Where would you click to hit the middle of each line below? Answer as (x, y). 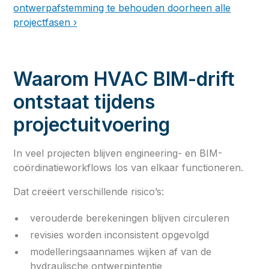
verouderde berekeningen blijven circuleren (130, 218)
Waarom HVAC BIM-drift (124, 79)
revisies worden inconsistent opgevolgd (120, 234)
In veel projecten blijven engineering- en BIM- (118, 153)
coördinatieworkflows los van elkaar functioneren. (128, 167)
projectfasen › (45, 22)
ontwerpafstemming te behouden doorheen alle (122, 8)
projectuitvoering (92, 124)
